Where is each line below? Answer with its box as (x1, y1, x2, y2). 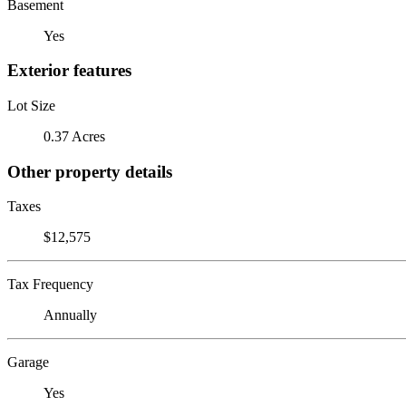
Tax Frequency (7, 276, 93, 293)
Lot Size (7, 97, 55, 113)
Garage (7, 354, 49, 371)
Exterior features (7, 61, 131, 81)
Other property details (7, 161, 172, 181)
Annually (43, 307, 97, 324)
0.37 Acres (43, 128, 105, 144)
